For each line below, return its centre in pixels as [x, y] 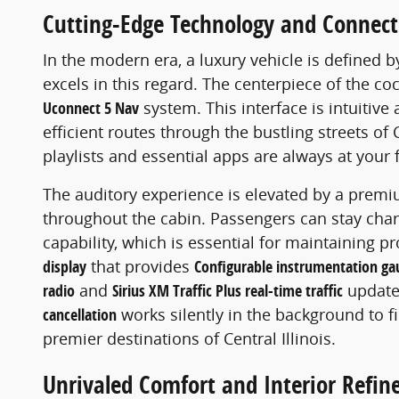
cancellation [80, 314]
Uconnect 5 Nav [91, 108]
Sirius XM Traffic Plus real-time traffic [228, 290]
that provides [140, 266]
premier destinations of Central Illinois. [189, 338]
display [65, 266]
